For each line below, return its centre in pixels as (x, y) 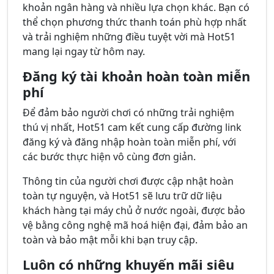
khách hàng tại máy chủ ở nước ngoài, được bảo (134, 211)
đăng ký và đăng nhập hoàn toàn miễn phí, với (129, 142)
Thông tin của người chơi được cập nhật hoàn (128, 181)
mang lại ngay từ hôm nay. (84, 52)
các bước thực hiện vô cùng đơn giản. (109, 157)
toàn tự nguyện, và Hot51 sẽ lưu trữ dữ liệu (122, 196)
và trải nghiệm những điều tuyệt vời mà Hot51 (129, 37)
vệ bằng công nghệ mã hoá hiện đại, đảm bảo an (135, 225)
